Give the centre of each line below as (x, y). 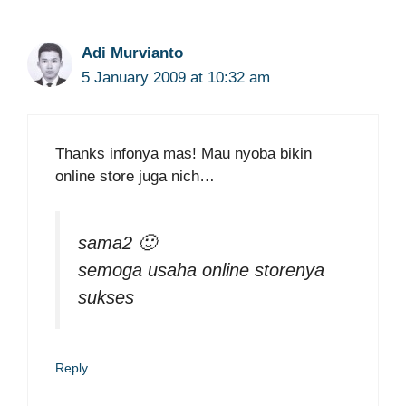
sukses (106, 297)
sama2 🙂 (117, 242)
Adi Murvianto (132, 53)
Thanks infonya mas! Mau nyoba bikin (184, 154)
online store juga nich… (135, 176)
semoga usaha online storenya (201, 270)
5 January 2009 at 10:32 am (176, 77)
